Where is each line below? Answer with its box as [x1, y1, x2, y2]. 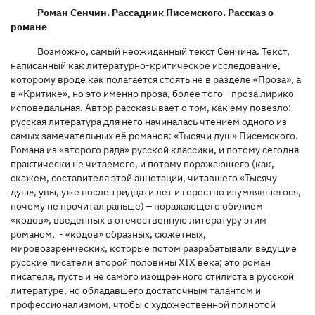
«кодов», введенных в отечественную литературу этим [11, 213, 266, 226]
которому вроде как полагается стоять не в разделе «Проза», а [11, 72, 301, 86]
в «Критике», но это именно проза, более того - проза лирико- [11, 86, 298, 100]
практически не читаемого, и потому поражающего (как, [11, 157, 274, 170]
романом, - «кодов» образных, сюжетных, [11, 227, 206, 240]
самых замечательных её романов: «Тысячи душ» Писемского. [11, 129, 298, 142]
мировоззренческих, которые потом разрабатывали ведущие [11, 241, 297, 255]
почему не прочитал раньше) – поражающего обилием [11, 199, 263, 212]
